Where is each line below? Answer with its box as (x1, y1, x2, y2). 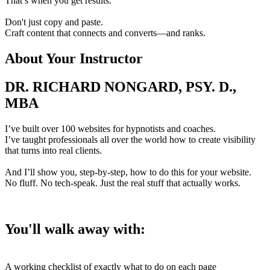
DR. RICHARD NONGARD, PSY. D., (5, 79, 236, 95)
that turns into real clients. (5, 145, 102, 156)
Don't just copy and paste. (5, 17, 103, 28)
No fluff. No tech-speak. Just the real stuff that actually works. (5, 178, 240, 189)
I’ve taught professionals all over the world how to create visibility (5, 134, 256, 145)
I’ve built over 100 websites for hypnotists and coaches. (5, 124, 216, 134)
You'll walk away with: (5, 221, 145, 237)
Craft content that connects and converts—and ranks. (5, 28, 206, 39)
